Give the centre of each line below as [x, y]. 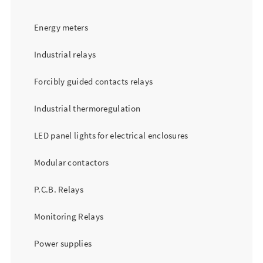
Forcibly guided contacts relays [94, 81]
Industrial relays [65, 54]
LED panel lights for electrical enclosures [111, 135]
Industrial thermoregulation [87, 108]
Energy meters [61, 27]
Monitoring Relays [69, 216]
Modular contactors [72, 162]
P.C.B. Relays [59, 189]
